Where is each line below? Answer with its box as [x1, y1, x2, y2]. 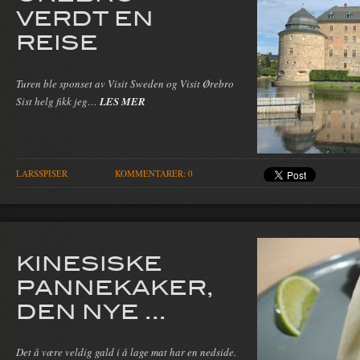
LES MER [100, 94, 145, 109]
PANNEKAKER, [16, 272, 214, 300]
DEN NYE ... [16, 296, 166, 324]
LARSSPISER [16, 167, 67, 180]
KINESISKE [16, 247, 162, 276]
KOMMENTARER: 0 [115, 167, 193, 180]
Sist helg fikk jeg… [16, 94, 100, 109]
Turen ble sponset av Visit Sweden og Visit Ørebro [16, 76, 234, 92]
